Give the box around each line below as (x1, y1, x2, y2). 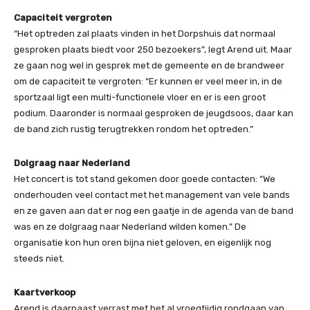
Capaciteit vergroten (14, 12, 112, 23)
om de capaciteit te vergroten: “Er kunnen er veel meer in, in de (14, 76, 282, 86)
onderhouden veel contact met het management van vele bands (14, 190, 290, 200)
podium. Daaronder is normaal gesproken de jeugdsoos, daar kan (14, 108, 293, 118)
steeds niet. (14, 253, 64, 264)
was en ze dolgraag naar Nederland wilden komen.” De (14, 221, 246, 232)
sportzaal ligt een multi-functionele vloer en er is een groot (14, 92, 266, 102)
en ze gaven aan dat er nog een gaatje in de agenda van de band (14, 206, 293, 216)
